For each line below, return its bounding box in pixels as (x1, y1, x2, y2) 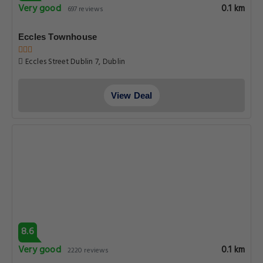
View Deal (110, 90, 153, 100)
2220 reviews (67, 245, 109, 257)
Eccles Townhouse (18, 32, 97, 42)
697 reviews (67, 4, 104, 15)
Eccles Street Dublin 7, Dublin (23, 56, 126, 68)
